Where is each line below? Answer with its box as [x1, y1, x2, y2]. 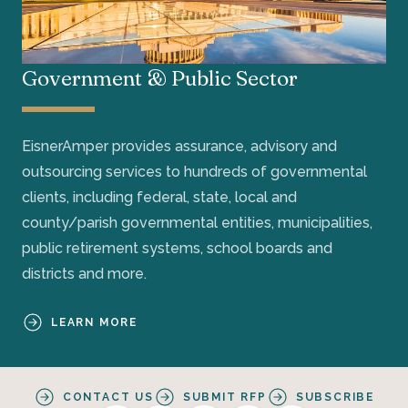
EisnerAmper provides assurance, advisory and [22, 137, 337, 155]
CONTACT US [62, 390, 154, 403]
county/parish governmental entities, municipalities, [22, 213, 372, 231]
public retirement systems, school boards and [22, 239, 332, 257]
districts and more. [22, 264, 150, 282]
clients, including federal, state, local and [22, 188, 297, 206]
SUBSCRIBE [295, 390, 375, 403]
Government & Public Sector [22, 64, 298, 91]
